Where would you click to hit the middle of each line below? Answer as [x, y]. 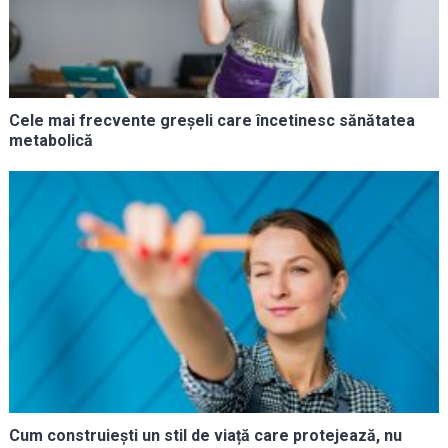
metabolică [50, 140]
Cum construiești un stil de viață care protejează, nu [205, 435]
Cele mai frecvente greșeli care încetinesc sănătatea [211, 120]
